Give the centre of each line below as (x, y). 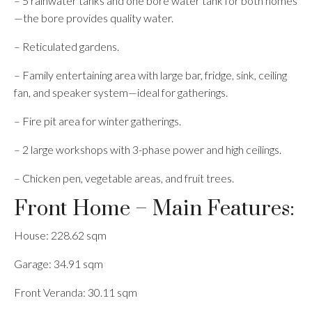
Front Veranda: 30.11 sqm (76, 292)
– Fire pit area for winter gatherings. (97, 121)
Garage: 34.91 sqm (58, 264)
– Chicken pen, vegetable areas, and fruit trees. (124, 178)
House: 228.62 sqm (60, 235)
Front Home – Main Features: (154, 209)
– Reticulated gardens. (67, 46)
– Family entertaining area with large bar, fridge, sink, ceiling (150, 75)
